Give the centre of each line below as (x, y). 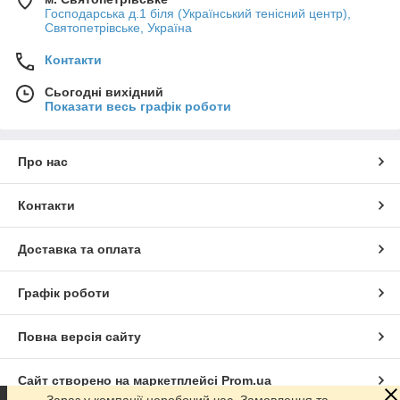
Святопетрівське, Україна (118, 28)
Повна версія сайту (79, 337)
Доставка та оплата (79, 250)
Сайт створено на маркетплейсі (120, 381)
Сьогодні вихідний (104, 92)
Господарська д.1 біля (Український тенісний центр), (198, 14)
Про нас (43, 162)
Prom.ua (246, 381)
